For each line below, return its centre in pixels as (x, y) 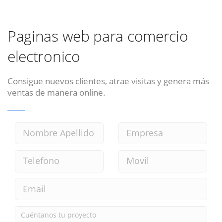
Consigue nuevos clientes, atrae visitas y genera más (108, 81)
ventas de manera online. (56, 92)
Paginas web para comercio (98, 36)
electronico (44, 56)
